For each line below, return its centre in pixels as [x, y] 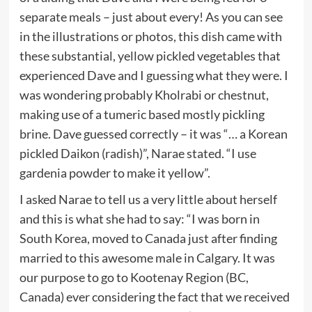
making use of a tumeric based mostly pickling [142, 114]
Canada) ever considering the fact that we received [154, 296]
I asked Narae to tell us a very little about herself [148, 199]
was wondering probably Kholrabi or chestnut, [144, 94]
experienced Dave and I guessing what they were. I [154, 75]
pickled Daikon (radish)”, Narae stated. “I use [138, 153]
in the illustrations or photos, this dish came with [150, 36]
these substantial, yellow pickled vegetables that [150, 55]
